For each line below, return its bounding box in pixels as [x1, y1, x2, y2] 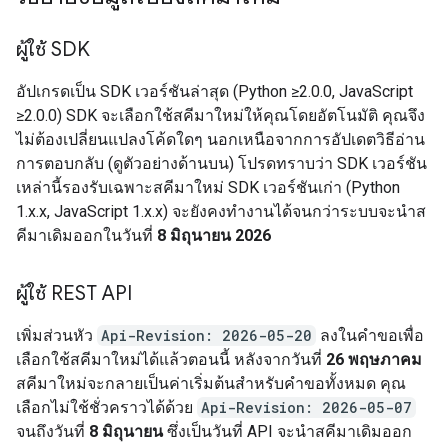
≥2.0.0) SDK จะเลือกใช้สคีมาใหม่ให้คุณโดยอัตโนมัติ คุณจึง [16, 106, 425, 125]
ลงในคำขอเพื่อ [316, 326, 424, 345]
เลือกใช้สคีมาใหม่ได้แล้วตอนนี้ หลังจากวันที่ [16, 350, 326, 369]
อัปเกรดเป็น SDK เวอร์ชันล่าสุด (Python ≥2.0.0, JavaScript [16, 82, 413, 101]
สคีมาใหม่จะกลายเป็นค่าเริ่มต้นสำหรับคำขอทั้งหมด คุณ [16, 374, 406, 393]
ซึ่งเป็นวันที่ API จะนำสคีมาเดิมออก [163, 422, 412, 441]
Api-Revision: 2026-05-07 [201, 398, 412, 417]
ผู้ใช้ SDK [16, 37, 90, 62]
